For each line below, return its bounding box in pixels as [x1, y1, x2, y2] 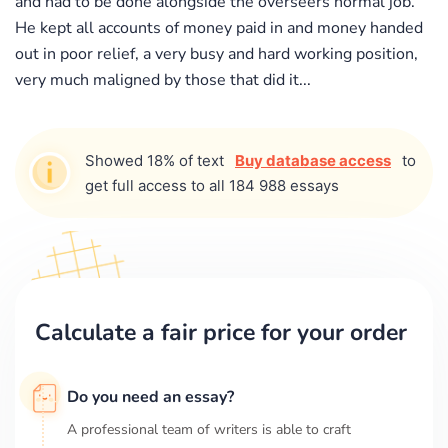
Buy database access [235, 150, 391, 170]
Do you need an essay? [67, 385, 234, 408]
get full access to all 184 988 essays [85, 175, 339, 195]
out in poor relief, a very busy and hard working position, [15, 42, 418, 65]
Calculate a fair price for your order [35, 316, 407, 348]
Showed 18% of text [85, 150, 228, 170]
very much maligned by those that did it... [15, 68, 311, 91]
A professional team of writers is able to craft [67, 419, 351, 439]
